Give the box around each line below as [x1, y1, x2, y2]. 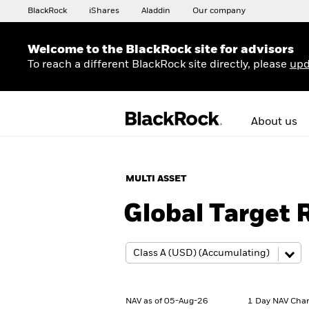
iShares [89, 7, 119, 15]
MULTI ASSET [126, 175, 186, 183]
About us [251, 117, 297, 128]
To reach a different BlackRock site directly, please [28, 59, 290, 70]
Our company [192, 7, 246, 15]
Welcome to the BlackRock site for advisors [28, 43, 294, 56]
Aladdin [141, 7, 170, 15]
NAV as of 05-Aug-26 [126, 297, 208, 306]
